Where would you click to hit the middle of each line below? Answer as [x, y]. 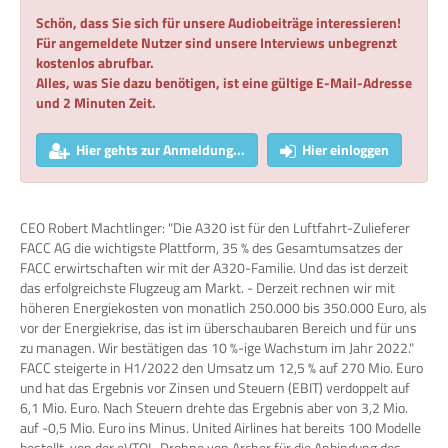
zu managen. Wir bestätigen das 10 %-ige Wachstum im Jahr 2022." [217, 348]
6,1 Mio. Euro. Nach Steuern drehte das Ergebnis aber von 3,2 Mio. [214, 408]
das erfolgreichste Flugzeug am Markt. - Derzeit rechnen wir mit [207, 288]
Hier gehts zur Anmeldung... [160, 150]
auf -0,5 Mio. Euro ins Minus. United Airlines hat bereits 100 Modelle [220, 428]
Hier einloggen [345, 150]
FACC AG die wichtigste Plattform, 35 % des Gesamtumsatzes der [211, 248]
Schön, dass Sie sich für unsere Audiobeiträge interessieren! [218, 23]
